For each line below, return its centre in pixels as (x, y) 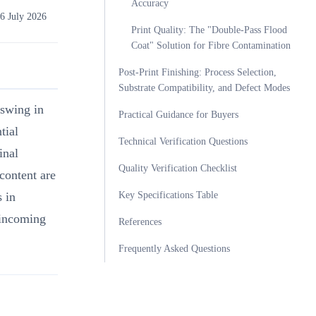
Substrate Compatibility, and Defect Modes (204, 88)
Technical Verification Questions (183, 141)
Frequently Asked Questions (174, 249)
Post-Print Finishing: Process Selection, (197, 72)
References (140, 222)
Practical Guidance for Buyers (178, 115)
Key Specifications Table (168, 195)
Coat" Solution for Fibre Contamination (211, 45)
